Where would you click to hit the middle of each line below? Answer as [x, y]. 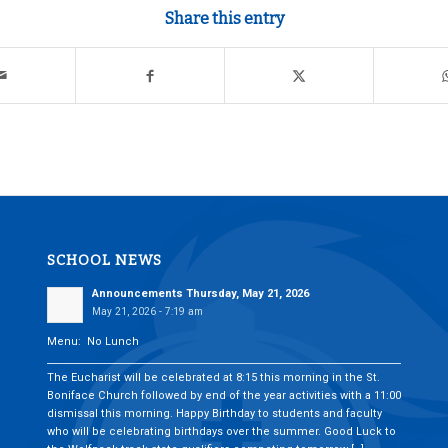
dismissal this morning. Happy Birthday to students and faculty [214, 413]
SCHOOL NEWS [104, 261]
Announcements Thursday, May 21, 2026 [200, 294]
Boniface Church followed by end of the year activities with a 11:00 [223, 395]
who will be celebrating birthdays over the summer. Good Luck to [221, 431]
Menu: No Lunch [92, 341]
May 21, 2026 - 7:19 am [147, 312]
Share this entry [224, 18]
